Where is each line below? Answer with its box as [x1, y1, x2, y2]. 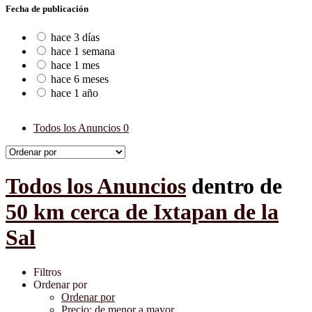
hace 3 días [51, 31, 100, 44]
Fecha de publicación [6, 3, 88, 14]
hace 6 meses [51, 73, 109, 86]
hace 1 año [51, 87, 98, 100]
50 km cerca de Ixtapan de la [6, 199, 279, 225]
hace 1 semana [51, 45, 115, 58]
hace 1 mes [51, 59, 100, 72]
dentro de [186, 173, 282, 199]
